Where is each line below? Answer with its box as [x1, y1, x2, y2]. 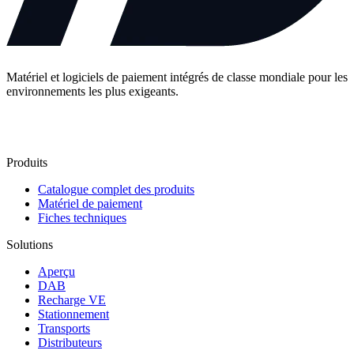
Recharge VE [38, 292, 106, 307]
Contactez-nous [22, 119, 100, 134]
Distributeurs [38, 335, 102, 349]
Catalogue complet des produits [38, 182, 194, 196]
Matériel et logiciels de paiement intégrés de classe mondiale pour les [6, 70, 348, 84]
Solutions [6, 237, 53, 251]
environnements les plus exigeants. [6, 84, 179, 98]
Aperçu [38, 264, 75, 278]
